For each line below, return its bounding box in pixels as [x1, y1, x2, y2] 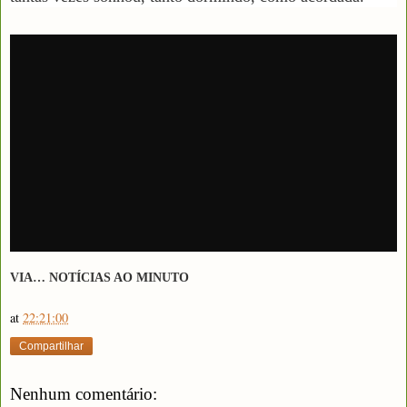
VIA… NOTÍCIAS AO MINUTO [10, 271, 189, 285]
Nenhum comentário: [10, 383, 157, 403]
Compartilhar [19, 339, 84, 352]
